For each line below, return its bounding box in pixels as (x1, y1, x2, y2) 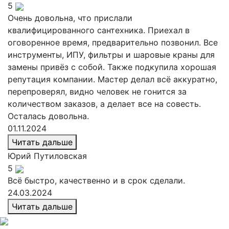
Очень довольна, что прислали (8, 13, 132, 23)
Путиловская (34, 151, 87, 161)
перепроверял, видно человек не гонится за (8, 86, 187, 97)
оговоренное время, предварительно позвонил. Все (8, 37, 218, 48)
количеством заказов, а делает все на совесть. (8, 99, 201, 109)
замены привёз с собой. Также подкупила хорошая (8, 62, 216, 72)
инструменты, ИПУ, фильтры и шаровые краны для (8, 50, 215, 60)
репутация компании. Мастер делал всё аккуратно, (8, 74, 217, 84)
